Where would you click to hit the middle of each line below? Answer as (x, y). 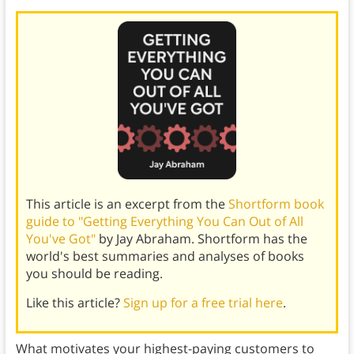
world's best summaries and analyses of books (165, 256)
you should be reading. (94, 274)
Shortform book (276, 204)
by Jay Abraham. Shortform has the (201, 239)
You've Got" (60, 239)
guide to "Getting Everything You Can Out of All (164, 222)
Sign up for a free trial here (203, 303)
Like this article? (74, 303)
